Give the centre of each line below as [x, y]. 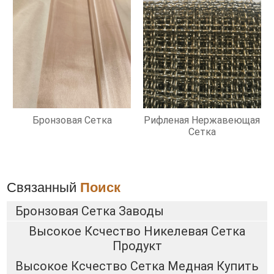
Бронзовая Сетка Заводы [89, 211]
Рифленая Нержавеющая [202, 120]
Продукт [137, 246]
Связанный [44, 187]
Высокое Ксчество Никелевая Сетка [137, 231]
